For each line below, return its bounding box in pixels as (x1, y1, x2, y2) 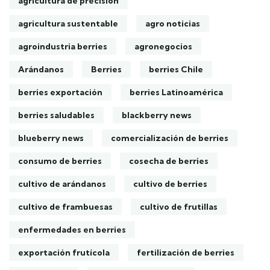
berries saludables (18, 110, 95, 121)
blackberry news (122, 110, 192, 121)
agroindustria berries (18, 41, 107, 52)
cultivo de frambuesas (18, 201, 113, 212)
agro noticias (145, 18, 200, 29)
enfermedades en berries (18, 224, 126, 235)
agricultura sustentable (18, 18, 118, 29)
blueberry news (18, 133, 84, 143)
